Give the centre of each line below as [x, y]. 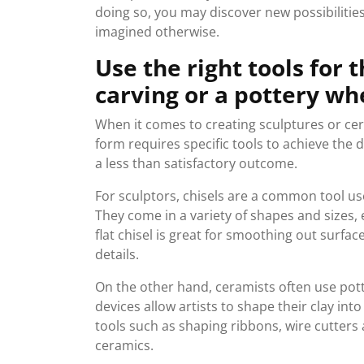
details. [117, 254]
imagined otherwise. [157, 32]
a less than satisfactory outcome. [196, 163]
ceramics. [124, 345]
